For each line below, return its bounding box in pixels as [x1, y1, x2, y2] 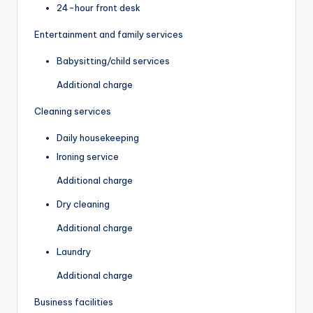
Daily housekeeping [57, 132, 139, 143]
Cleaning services [34, 105, 111, 117]
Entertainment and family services [34, 29, 183, 40]
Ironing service [57, 151, 119, 163]
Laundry [57, 246, 91, 258]
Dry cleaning [57, 198, 110, 210]
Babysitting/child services [57, 55, 170, 66]
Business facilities [34, 296, 113, 308]
